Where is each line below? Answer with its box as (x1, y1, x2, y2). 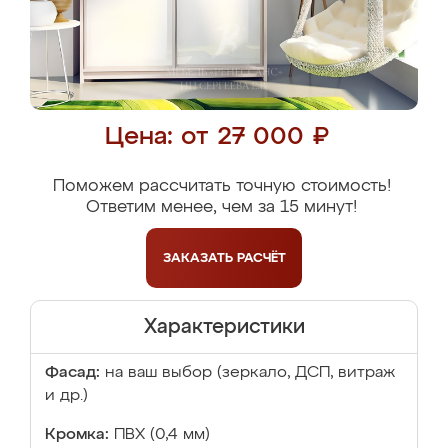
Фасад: (45, 365, 100, 381)
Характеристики (143, 317, 305, 337)
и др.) (45, 388, 88, 404)
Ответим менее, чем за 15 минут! (86, 199, 357, 216)
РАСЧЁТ (236, 251, 286, 265)
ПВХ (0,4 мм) (114, 427, 210, 443)
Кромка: (45, 427, 109, 443)
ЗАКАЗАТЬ (162, 251, 237, 265)
